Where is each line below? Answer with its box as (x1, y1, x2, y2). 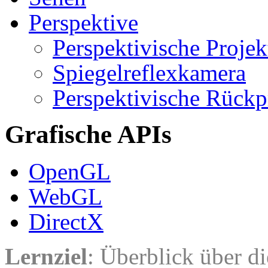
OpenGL (29, 159, 111, 185)
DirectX (29, 209, 103, 235)
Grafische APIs (5, 120, 172, 149)
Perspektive (29, 9, 138, 35)
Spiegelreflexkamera (53, 59, 246, 86)
